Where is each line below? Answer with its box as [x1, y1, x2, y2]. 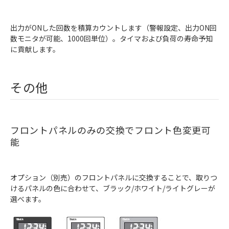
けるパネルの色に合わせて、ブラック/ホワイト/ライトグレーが [10, 183, 215, 194]
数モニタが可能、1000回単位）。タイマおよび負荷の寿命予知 [10, 33, 213, 44]
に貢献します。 [10, 44, 60, 55]
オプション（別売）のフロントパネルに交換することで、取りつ [10, 172, 217, 183]
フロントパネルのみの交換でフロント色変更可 [10, 123, 211, 137]
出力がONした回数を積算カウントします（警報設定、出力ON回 [10, 22, 217, 33]
